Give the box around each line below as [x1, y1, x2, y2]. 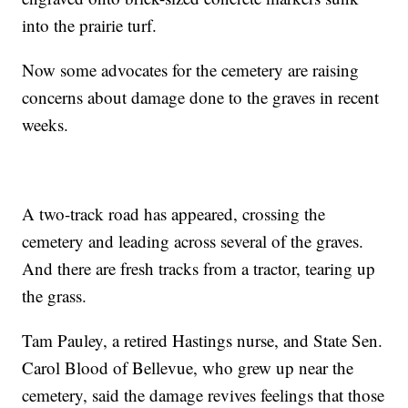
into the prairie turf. [22, 14, 158, 37]
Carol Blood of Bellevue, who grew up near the [22, 356, 354, 380]
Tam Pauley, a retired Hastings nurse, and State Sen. [22, 329, 383, 352]
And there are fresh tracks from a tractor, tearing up [22, 257, 376, 280]
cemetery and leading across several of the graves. [22, 229, 364, 253]
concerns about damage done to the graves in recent [22, 86, 380, 109]
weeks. [22, 113, 69, 137]
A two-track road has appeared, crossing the [22, 202, 326, 226]
